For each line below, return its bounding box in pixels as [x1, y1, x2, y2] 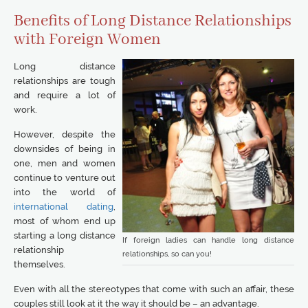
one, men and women [14, 158, 115, 168]
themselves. [14, 259, 65, 269]
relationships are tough [14, 76, 115, 86]
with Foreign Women [14, 30, 161, 49]
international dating [14, 201, 113, 212]
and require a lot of [14, 90, 115, 100]
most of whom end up [14, 216, 115, 226]
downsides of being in [14, 144, 115, 154]
